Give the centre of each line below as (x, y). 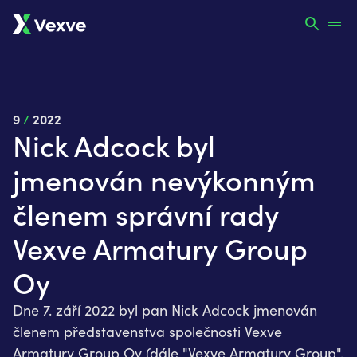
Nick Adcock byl (114, 145)
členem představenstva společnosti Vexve (147, 331)
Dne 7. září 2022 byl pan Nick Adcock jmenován (165, 310)
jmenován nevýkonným (164, 179)
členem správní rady (146, 214)
